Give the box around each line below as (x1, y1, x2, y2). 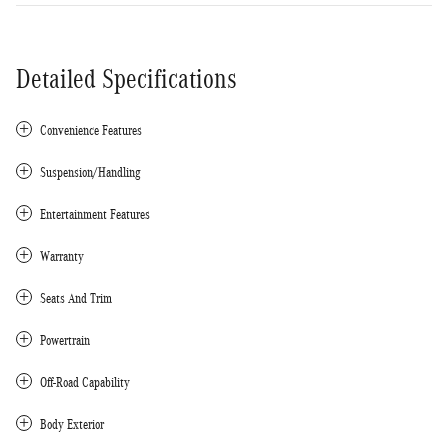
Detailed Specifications (16, 63, 237, 94)
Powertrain (40, 332, 90, 348)
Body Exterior (40, 416, 104, 432)
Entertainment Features (40, 206, 150, 222)
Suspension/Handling (40, 164, 141, 180)
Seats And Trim (40, 290, 112, 306)
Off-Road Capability (40, 374, 130, 390)
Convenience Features (40, 122, 142, 138)
